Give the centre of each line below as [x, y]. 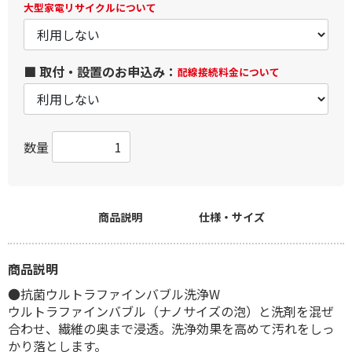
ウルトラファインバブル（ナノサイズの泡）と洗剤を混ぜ [171, 311]
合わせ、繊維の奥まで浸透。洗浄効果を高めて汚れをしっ [171, 328]
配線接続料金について [229, 72]
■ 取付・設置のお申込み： [101, 71]
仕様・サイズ [232, 217]
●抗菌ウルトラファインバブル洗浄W [114, 294]
